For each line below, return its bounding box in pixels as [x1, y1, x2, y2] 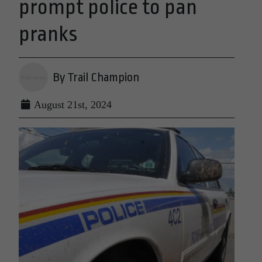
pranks [19, 22, 77, 46]
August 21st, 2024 [32, 99, 112, 111]
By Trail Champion [53, 70, 139, 84]
